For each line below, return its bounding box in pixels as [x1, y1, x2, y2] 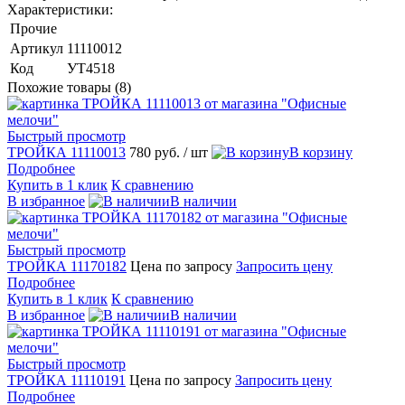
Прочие [10, 20, 57, 36]
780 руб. [129, 144, 184, 160]
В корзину [289, 144, 353, 160]
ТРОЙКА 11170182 [7, 258, 127, 274]
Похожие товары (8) [7, 79, 131, 95]
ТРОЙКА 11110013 [7, 144, 126, 160]
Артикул [10, 40, 63, 56]
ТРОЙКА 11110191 [7, 372, 126, 388]
